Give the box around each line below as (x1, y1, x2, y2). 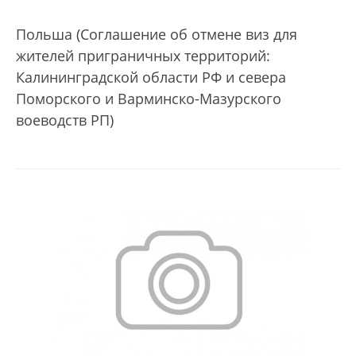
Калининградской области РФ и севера (16, 67, 286, 87)
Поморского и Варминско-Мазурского (16, 88, 281, 108)
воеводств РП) (16, 110, 118, 130)
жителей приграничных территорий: (16, 45, 270, 65)
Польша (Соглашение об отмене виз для (16, 24, 297, 44)
